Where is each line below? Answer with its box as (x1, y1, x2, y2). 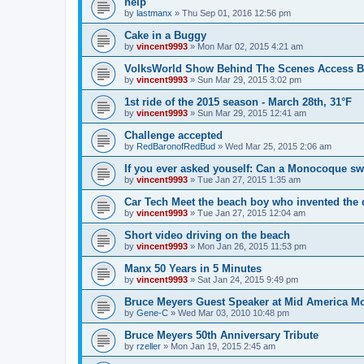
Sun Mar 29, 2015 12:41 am (197, 107, 306, 118)
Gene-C (136, 307, 168, 318)
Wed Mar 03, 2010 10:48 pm (178, 307, 289, 318)
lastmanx (136, 7, 172, 18)
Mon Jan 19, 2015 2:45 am (171, 340, 275, 351)
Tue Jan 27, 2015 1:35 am (197, 174, 301, 184)
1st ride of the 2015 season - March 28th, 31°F (124, 95, 352, 108)
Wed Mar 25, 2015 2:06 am (225, 141, 331, 151)
